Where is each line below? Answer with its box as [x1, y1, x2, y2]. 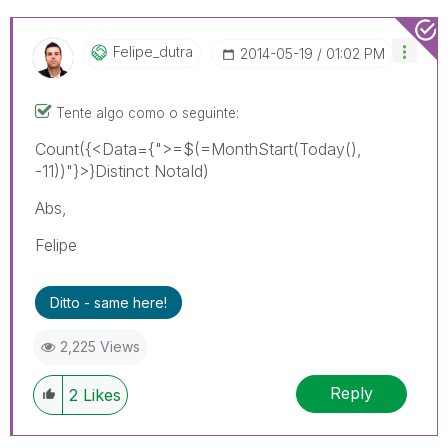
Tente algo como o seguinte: [56, 104, 239, 121]
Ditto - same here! [50, 293, 167, 311]
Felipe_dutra [113, 42, 193, 60]
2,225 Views [60, 337, 140, 355]
